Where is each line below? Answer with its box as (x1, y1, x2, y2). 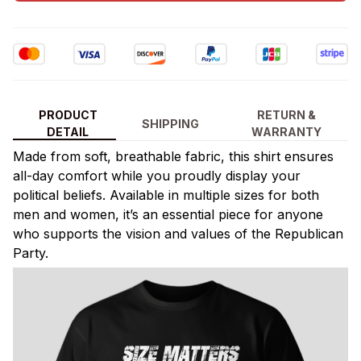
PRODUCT (38, 108, 98, 122)
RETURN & (257, 108, 317, 122)
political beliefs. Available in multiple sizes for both (13, 186, 319, 203)
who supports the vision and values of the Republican (13, 225, 343, 242)
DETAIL (47, 125, 89, 139)
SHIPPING (142, 116, 200, 131)
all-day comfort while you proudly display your (13, 167, 301, 184)
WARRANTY (251, 125, 322, 139)
